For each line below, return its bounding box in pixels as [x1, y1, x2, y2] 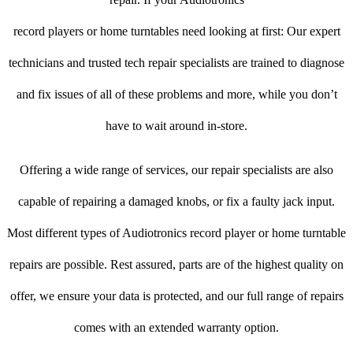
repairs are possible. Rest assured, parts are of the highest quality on [9, 258, 344, 272]
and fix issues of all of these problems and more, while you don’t [16, 87, 337, 102]
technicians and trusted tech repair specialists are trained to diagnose [9, 56, 344, 70]
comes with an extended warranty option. [74, 321, 279, 335]
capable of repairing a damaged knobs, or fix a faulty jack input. [18, 195, 335, 209]
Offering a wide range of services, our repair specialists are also [20, 163, 333, 177]
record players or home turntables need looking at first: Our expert [13, 24, 340, 39]
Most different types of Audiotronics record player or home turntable [7, 226, 346, 240]
